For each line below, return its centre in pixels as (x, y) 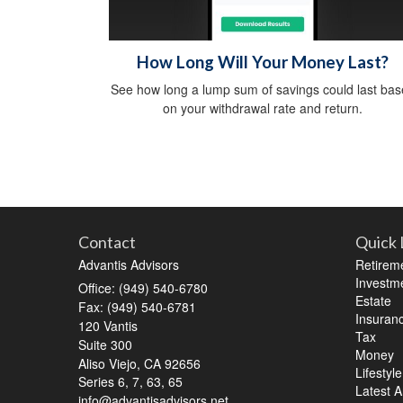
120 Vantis (108, 326)
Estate (373, 301)
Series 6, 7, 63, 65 (130, 382)
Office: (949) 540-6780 (143, 288)
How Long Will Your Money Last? (263, 63)
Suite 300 (105, 345)
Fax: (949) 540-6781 (137, 307)
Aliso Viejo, (109, 364)
